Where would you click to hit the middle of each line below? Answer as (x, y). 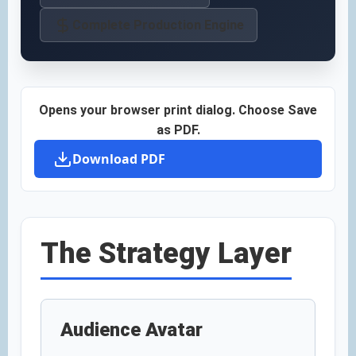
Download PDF (119, 159)
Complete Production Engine (158, 25)
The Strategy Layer (166, 253)
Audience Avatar (132, 330)
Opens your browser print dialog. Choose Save (178, 110)
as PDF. (178, 130)
